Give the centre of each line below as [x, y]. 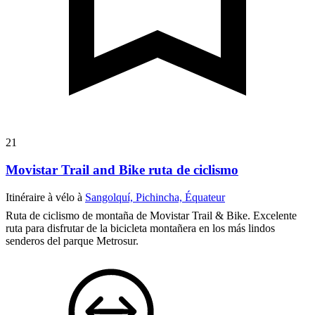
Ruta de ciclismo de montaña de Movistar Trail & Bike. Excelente [151, 215]
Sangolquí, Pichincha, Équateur [155, 197]
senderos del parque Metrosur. [72, 240]
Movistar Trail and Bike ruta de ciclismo [122, 169]
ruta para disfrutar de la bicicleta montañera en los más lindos [140, 228]
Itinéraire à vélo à [45, 197]
